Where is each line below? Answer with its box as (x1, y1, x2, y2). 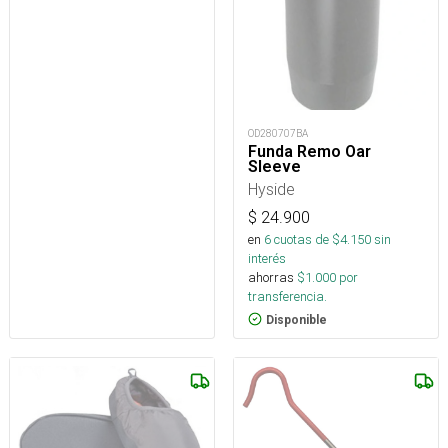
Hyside (248, 178, 295, 199)
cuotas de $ (271, 230, 340, 248)
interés (248, 249, 286, 267)
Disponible (266, 312, 327, 327)
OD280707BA (248, 126, 308, 140)
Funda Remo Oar (248, 141, 371, 161)
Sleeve (248, 156, 301, 176)
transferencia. (248, 287, 327, 305)
